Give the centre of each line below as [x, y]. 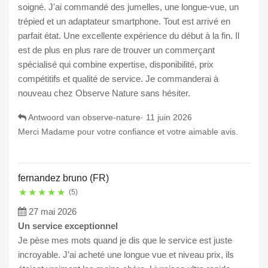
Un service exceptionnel [68, 226]
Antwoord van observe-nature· [86, 118]
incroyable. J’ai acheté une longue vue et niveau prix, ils [126, 255]
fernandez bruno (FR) [63, 178]
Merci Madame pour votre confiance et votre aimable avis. [128, 132]
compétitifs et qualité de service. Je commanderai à [118, 79]
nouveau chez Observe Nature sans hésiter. [104, 93]
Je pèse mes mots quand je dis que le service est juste [125, 240]
